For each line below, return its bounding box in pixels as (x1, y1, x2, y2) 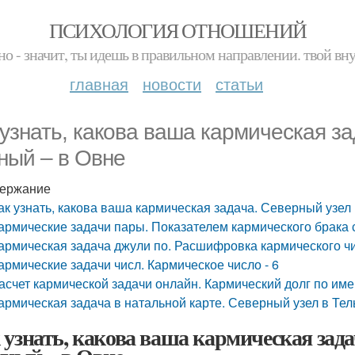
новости (143, 72, 201, 95)
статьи (216, 72, 263, 95)
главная (70, 72, 128, 95)
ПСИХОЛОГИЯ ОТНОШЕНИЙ (48, 17, 307, 44)
